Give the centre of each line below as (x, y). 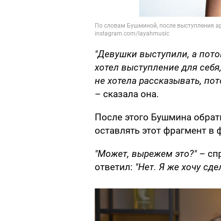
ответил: (115, 167)
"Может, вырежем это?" (147, 154)
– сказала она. (127, 94)
